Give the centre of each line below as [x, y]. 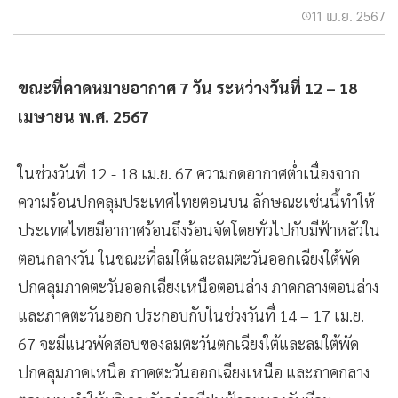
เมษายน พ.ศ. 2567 [83, 116]
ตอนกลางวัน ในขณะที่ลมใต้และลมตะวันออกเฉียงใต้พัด [189, 259]
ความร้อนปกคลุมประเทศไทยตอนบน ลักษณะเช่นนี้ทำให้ [196, 202]
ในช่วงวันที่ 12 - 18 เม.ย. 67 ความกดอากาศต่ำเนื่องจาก [189, 173]
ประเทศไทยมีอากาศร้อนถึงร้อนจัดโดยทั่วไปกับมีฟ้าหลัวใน [199, 230]
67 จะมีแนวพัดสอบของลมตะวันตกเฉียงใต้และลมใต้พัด [188, 344]
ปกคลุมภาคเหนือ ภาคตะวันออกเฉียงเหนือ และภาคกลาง [194, 372]
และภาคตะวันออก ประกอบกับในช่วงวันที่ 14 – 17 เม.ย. [191, 315]
